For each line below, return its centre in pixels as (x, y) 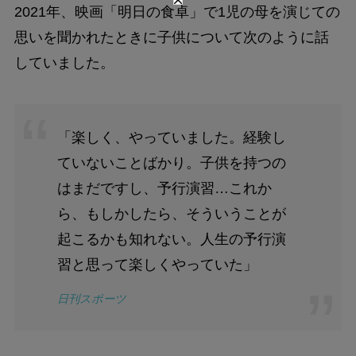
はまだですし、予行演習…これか (164, 189)
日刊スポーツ (91, 298)
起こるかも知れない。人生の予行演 (171, 240)
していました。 (64, 62)
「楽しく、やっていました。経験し (171, 138)
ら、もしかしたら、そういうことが (171, 214)
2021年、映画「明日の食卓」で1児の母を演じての (177, 12)
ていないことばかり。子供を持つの (171, 163)
